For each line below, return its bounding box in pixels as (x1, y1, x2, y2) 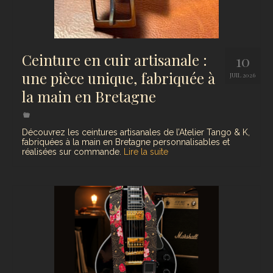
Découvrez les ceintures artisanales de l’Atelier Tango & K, (22, 127, 250, 138)
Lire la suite (124, 147, 168, 157)
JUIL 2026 (230, 71, 255, 80)
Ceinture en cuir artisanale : (22, 50, 207, 70)
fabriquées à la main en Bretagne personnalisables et (22, 137, 230, 147)
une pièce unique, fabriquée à (22, 68, 215, 88)
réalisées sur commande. (22, 147, 124, 157)
